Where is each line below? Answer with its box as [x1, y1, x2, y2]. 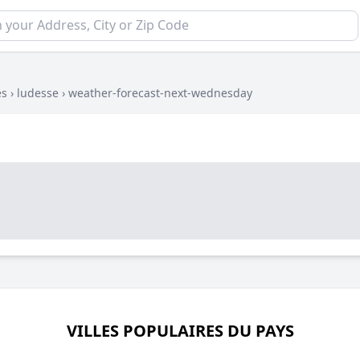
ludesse [17, 85, 59, 100]
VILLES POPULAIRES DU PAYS [66, 320, 294, 342]
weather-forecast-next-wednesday [68, 85, 252, 100]
